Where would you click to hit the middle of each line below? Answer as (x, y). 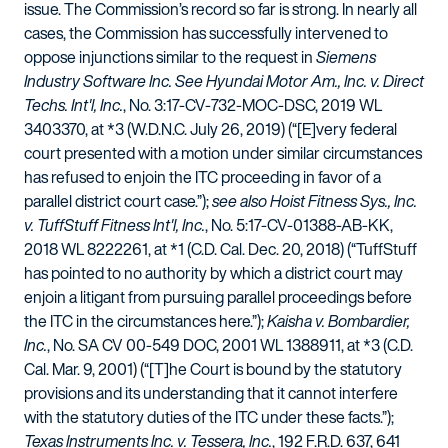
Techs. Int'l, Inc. (73, 105)
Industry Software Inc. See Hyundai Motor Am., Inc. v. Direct (224, 81)
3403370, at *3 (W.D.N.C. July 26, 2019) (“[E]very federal (210, 129)
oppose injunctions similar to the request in (170, 57)
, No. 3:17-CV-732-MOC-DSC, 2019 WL (252, 105)
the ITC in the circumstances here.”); (145, 321)
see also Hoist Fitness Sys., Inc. (314, 201)
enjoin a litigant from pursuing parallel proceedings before (218, 297)
